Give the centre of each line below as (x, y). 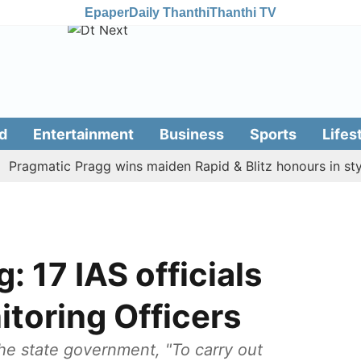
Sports (273, 134)
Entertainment (83, 134)
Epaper (107, 12)
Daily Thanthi (169, 12)
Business (191, 134)
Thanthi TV (243, 12)
